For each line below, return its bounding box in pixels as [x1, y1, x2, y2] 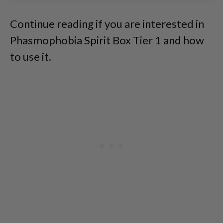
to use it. [10, 50, 51, 63]
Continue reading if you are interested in [10, 17, 204, 30]
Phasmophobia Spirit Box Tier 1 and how [10, 33, 204, 47]
